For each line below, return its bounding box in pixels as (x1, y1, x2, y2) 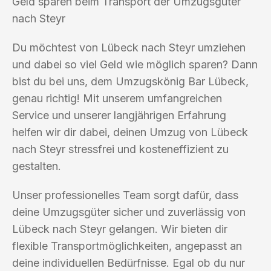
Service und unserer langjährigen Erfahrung (12, 108, 226, 122)
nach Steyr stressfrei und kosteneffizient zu (12, 142, 229, 155)
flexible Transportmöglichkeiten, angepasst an (12, 239, 242, 252)
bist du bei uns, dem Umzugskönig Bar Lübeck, (12, 74, 249, 88)
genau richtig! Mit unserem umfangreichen (12, 91, 222, 105)
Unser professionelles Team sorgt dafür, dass (12, 188, 238, 201)
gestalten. (12, 159, 61, 172)
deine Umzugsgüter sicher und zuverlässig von (12, 205, 246, 218)
